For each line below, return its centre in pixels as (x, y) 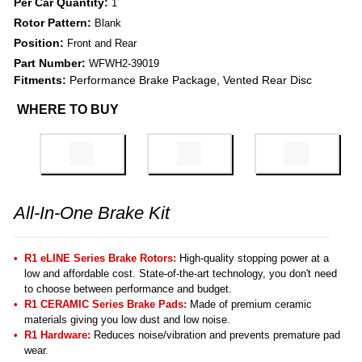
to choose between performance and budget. (128, 289)
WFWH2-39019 (124, 64)
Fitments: (40, 80)
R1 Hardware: (57, 335)
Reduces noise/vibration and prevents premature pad (215, 335)
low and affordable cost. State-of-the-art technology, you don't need (181, 274)
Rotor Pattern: (54, 23)
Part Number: (51, 63)
